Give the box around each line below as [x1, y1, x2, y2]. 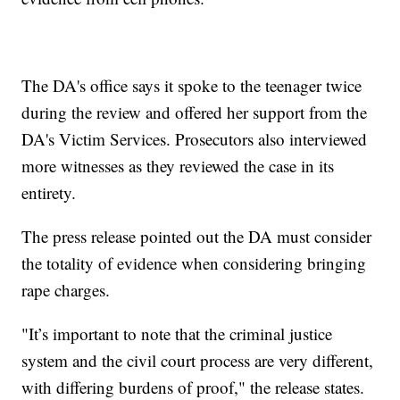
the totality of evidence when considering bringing [21, 251, 367, 274]
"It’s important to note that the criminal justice [21, 321, 333, 345]
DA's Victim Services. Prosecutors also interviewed [21, 127, 368, 150]
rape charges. [21, 278, 111, 301]
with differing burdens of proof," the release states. [21, 375, 365, 398]
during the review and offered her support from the [21, 100, 368, 123]
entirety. [21, 180, 77, 204]
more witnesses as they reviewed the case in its [21, 154, 335, 177]
